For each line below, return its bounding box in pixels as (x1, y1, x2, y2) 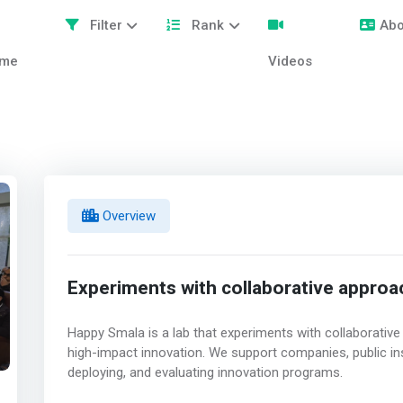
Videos (268, 53, 313, 69)
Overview (98, 207, 156, 224)
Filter (85, 17, 122, 33)
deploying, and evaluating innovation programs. (67, 364, 343, 381)
